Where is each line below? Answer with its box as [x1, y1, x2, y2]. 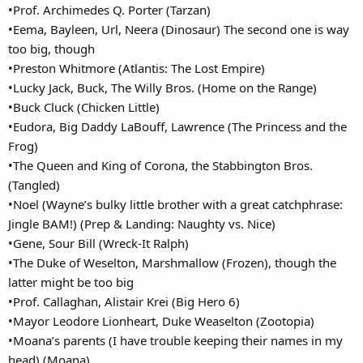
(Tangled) [8, 177, 60, 193]
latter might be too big [8, 274, 134, 290]
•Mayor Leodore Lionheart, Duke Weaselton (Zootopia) [8, 313, 314, 329]
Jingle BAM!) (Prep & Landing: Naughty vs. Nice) [8, 216, 275, 232]
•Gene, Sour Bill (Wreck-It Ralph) [8, 235, 189, 251]
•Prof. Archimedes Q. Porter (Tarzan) [8, 2, 211, 18]
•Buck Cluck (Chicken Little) [8, 99, 160, 115]
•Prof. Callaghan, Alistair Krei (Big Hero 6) [8, 293, 240, 310]
